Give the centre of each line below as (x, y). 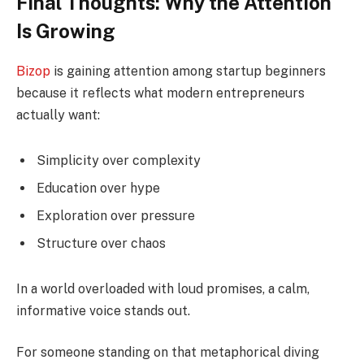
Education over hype (98, 188)
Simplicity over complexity (119, 160)
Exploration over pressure (116, 215)
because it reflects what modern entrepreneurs (160, 93)
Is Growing (66, 31)
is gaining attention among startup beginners (188, 71)
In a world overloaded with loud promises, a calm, (163, 288)
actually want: (58, 115)
